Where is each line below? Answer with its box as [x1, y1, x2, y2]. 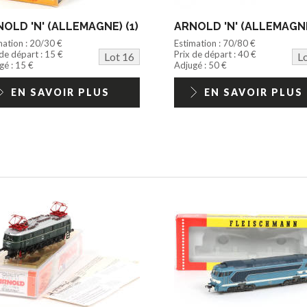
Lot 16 [103, 50, 134, 64]
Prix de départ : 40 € [173, 49, 256, 60]
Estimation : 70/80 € [173, 38, 256, 49]
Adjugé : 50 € [173, 60, 227, 71]
